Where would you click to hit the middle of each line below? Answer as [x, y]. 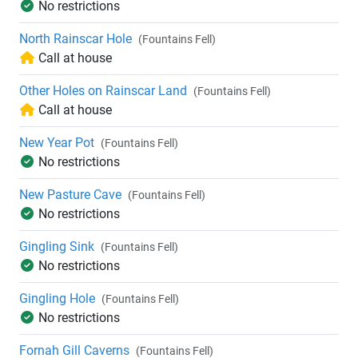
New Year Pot [57, 143]
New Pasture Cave [70, 195]
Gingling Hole [57, 299]
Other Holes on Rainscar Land [103, 91]
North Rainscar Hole [76, 39]
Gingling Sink [57, 247]
